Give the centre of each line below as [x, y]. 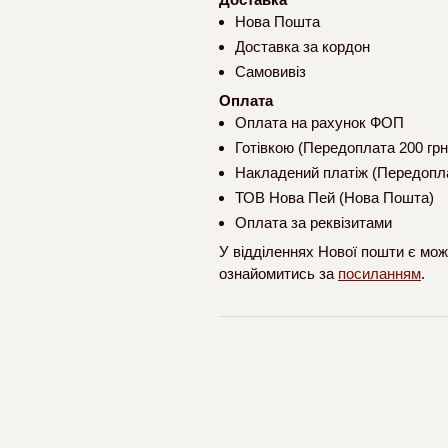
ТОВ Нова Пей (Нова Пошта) [334, 198]
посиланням [379, 274]
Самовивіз [270, 72]
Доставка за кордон [302, 47]
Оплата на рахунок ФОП [319, 123]
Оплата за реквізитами [313, 223]
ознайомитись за [278, 274]
